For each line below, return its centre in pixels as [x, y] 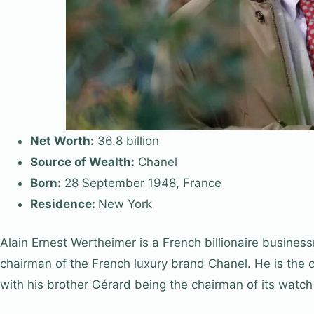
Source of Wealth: [82, 162]
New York [125, 204]
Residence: [64, 204]
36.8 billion [126, 141]
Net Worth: [62, 141]
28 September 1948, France [141, 183]
